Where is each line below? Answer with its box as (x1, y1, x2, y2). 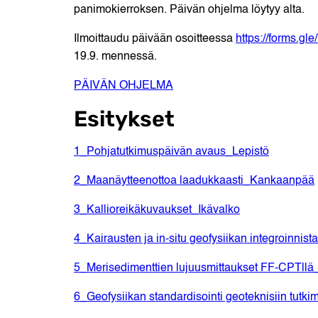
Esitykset (74, 106, 175, 133)
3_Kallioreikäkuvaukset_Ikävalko (74, 204, 240, 216)
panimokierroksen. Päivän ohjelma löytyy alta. (74, 4, 305, 16)
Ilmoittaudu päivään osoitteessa (74, 33, 236, 45)
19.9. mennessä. (74, 51, 157, 63)
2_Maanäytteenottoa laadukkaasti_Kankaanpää (74, 175, 314, 187)
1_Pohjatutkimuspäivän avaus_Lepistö (74, 146, 269, 158)
